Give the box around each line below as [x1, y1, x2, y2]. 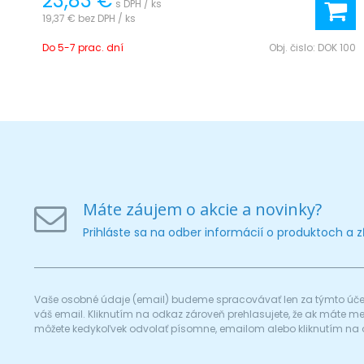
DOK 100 [317, 40, 356, 54]
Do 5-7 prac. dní [42, 40, 123, 54]
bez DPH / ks [78, 11, 136, 25]
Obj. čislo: [268, 40, 318, 54]
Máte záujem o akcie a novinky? [83, 197, 322, 220]
